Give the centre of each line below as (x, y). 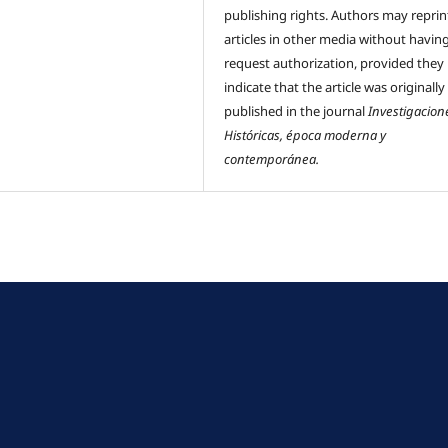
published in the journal (296, 111)
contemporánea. (272, 159)
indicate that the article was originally (335, 87)
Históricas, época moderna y (305, 135)
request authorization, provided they (334, 63)
